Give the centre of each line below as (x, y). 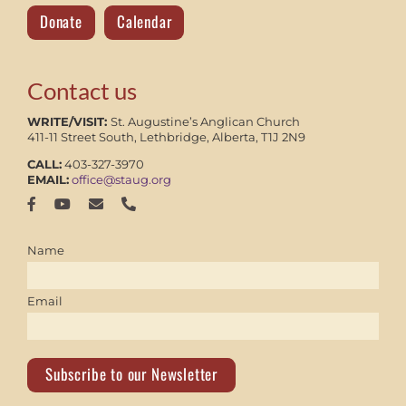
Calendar (144, 21)
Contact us (82, 90)
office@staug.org (121, 179)
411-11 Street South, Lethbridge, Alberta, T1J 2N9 (166, 136)
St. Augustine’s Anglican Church (205, 121)
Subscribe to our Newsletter (131, 373)
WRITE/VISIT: (68, 121)
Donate (61, 21)
